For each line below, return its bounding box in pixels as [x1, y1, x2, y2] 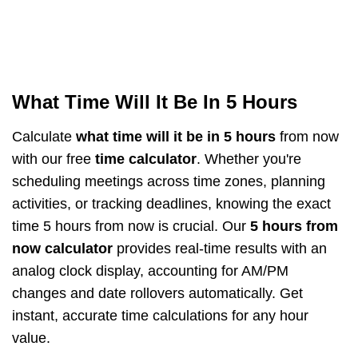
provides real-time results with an [113, 241, 327, 257]
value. [12, 330, 50, 346]
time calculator [95, 151, 197, 167]
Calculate [12, 129, 76, 145]
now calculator [12, 241, 113, 257]
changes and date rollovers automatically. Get [12, 285, 303, 301]
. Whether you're [197, 151, 301, 167]
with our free [12, 151, 95, 167]
